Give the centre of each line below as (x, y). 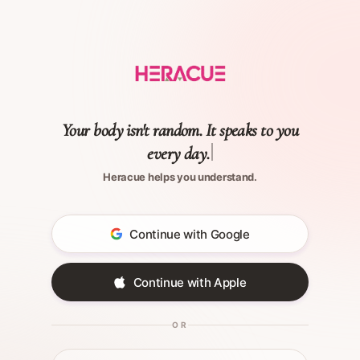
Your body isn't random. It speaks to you (180, 130)
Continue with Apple (190, 282)
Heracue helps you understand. (180, 177)
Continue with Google (190, 234)
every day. (178, 153)
